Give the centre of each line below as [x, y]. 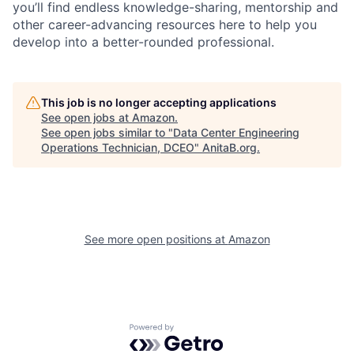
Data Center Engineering [236, 132]
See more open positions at [156, 239]
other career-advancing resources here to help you [165, 24]
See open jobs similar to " [107, 132]
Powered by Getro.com [198, 331]
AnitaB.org [230, 147]
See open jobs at [87, 117]
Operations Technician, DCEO [118, 147]
